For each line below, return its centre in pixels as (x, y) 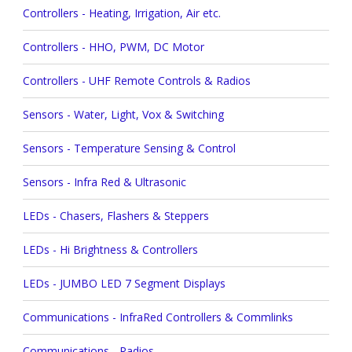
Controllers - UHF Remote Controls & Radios (136, 80)
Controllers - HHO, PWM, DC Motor (113, 46)
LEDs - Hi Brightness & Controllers (110, 249)
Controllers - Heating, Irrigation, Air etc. (121, 13)
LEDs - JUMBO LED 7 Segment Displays (124, 283)
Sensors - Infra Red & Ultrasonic (104, 181)
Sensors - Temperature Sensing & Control (129, 148)
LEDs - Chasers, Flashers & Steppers (115, 215)
